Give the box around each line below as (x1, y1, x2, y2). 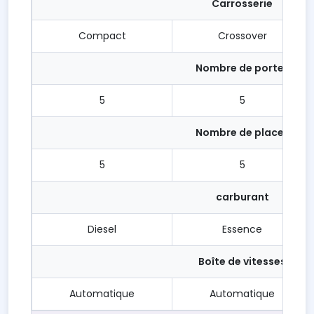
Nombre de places (195, 125, 289, 139)
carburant (215, 190, 269, 204)
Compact (78, 29, 126, 43)
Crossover (217, 29, 267, 43)
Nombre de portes (195, 61, 289, 75)
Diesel (88, 222, 116, 236)
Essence (222, 222, 262, 236)
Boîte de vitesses (198, 254, 286, 268)
